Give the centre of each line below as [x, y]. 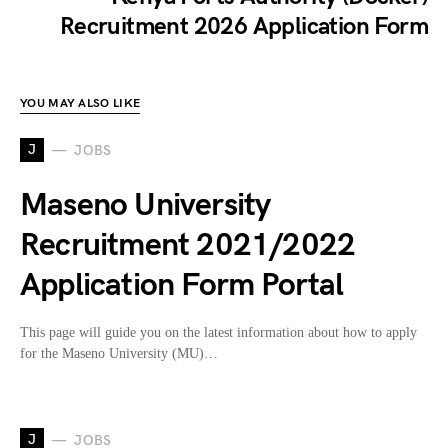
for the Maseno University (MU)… [119, 353]
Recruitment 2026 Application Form [243, 26]
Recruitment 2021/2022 [188, 245]
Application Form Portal [182, 285]
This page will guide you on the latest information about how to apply [218, 332]
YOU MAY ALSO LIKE [80, 103]
